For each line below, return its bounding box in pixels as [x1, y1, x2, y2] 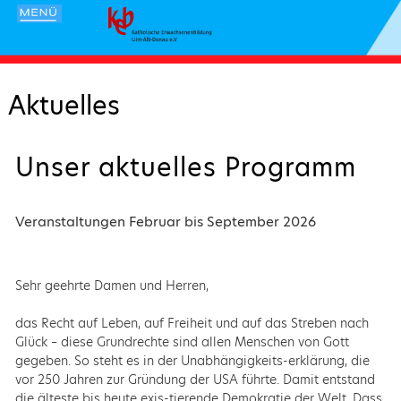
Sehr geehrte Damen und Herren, [14, 276, 209, 294]
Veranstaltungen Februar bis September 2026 [14, 211, 316, 231]
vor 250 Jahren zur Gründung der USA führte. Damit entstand [14, 370, 375, 388]
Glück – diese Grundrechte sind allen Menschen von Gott [14, 332, 349, 351]
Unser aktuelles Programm [14, 149, 356, 185]
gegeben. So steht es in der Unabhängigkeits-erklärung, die [14, 351, 370, 370]
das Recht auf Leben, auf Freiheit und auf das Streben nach [14, 313, 369, 332]
